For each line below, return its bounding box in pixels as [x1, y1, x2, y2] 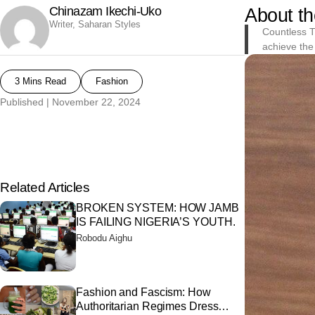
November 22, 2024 [52, 96, 141, 108]
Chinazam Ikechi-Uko [49, 4, 162, 18]
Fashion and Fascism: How [76, 285, 211, 298]
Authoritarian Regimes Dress [76, 300, 219, 312]
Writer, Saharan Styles [49, 19, 141, 30]
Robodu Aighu [76, 232, 133, 243]
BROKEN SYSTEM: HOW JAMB [76, 201, 239, 214]
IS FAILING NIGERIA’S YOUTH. [76, 215, 236, 228]
